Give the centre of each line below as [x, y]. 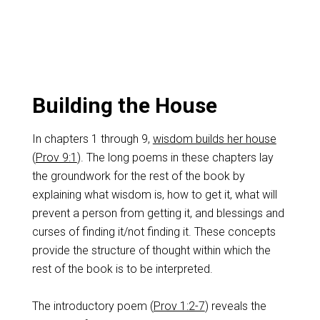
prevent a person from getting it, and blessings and [158, 213]
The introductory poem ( [92, 306]
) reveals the [235, 306]
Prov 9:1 [56, 157]
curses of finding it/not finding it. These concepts [154, 232]
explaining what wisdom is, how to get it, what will [154, 195]
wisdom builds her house [214, 139]
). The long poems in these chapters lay [175, 157]
